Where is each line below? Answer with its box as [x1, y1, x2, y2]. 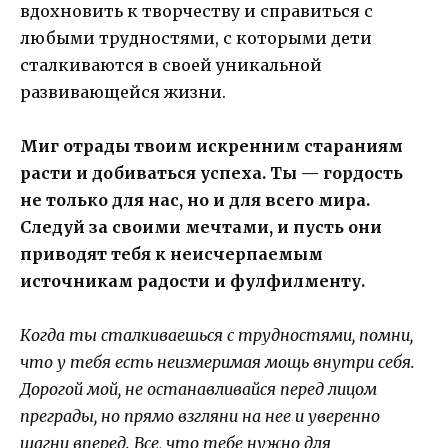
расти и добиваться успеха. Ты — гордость [20, 162, 403, 183]
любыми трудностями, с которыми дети [20, 27, 372, 48]
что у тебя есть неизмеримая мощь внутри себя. [20, 352, 415, 373]
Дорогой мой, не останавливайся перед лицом [20, 379, 377, 400]
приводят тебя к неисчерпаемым [20, 243, 323, 264]
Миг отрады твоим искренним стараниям [20, 135, 403, 156]
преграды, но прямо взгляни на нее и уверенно [20, 406, 380, 427]
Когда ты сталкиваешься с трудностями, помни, [20, 325, 413, 346]
